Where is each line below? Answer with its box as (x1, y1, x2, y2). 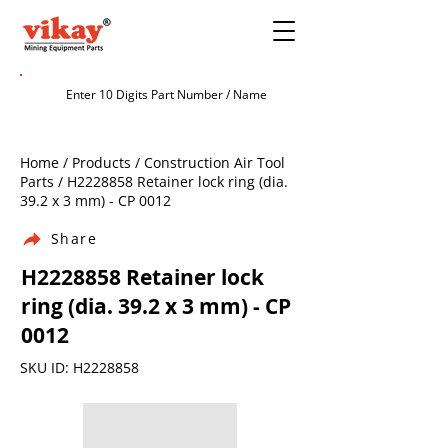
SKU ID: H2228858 (20, 358, 139, 377)
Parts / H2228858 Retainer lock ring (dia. (20, 172, 288, 191)
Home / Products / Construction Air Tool (20, 153, 285, 172)
